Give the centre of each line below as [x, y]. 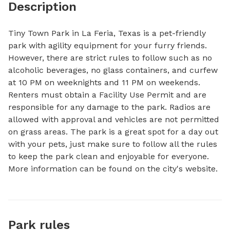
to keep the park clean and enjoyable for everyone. [109, 156]
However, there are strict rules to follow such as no [110, 58]
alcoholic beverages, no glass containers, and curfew [113, 70]
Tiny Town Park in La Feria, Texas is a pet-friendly [107, 33]
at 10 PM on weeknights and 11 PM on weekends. [104, 82]
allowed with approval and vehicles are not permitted [114, 119]
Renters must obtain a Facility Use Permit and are [107, 95]
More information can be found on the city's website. [113, 169]
